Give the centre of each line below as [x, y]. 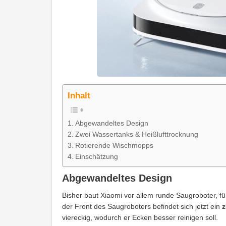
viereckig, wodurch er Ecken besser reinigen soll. [140, 218]
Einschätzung [96, 156]
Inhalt [79, 96]
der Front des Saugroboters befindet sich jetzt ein [141, 207]
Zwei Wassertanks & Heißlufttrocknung [136, 134]
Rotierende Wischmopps [114, 145]
